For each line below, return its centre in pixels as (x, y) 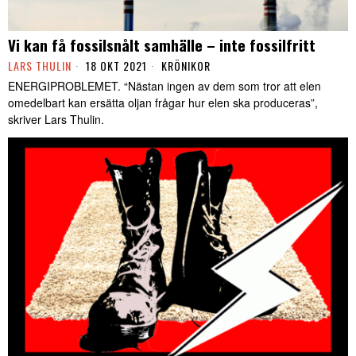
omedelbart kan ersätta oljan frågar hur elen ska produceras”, (163, 103)
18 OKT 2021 (115, 66)
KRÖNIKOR (186, 66)
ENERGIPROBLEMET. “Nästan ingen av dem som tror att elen (164, 86)
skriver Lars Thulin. (56, 120)
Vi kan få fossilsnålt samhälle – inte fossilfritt (162, 45)
